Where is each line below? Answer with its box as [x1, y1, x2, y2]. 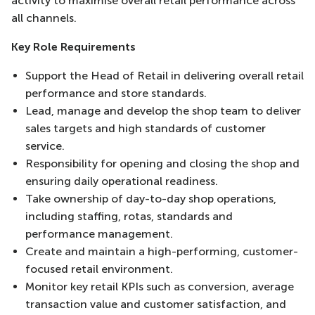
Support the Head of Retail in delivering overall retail [25, 69, 304, 82]
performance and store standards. [25, 86, 207, 100]
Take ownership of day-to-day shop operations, [25, 192, 276, 205]
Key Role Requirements [11, 40, 136, 53]
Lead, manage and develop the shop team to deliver [25, 104, 301, 117]
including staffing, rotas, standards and [25, 210, 233, 223]
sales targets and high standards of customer [25, 122, 266, 135]
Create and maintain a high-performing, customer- [25, 245, 298, 258]
